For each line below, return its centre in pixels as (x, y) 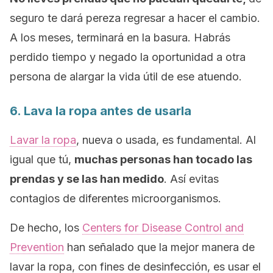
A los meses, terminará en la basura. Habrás (120, 37)
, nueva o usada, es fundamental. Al (166, 140)
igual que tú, (42, 159)
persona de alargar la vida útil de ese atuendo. (126, 76)
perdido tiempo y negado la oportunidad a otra (128, 57)
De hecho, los (46, 228)
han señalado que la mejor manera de (159, 247)
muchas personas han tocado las (163, 159)
